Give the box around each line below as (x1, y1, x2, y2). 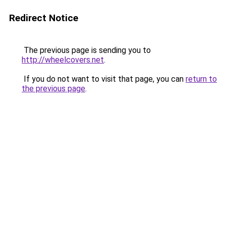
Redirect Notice (9, 12, 78, 24)
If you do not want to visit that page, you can (22, 74, 186, 84)
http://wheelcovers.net (22, 55, 104, 65)
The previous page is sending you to (22, 45, 151, 55)
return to (186, 74, 217, 84)
